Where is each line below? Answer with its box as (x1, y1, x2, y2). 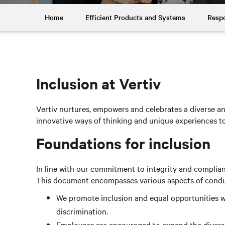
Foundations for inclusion (36, 133, 210, 153)
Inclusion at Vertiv (36, 73, 161, 93)
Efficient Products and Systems (85, 12, 185, 22)
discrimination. (56, 205, 108, 216)
